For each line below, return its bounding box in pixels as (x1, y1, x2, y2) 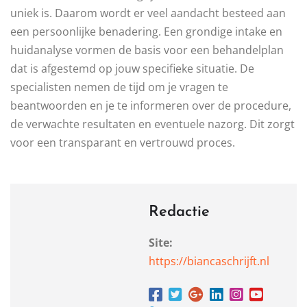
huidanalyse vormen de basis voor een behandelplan (10, 42, 284, 58)
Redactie (149, 204, 210, 221)
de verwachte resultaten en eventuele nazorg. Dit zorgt (10, 116, 295, 132)
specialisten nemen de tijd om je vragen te (10, 79, 228, 95)
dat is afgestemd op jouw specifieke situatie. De (10, 61, 254, 77)
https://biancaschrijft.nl (149, 254, 269, 269)
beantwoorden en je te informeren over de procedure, (10, 98, 291, 114)
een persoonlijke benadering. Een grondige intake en (10, 24, 282, 40)
